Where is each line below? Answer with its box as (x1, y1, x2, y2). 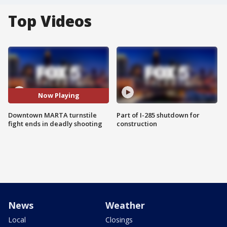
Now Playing (37, 91, 80, 100)
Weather (105, 199, 145, 211)
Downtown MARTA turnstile (8, 110, 97, 120)
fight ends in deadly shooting (8, 119, 102, 128)
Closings (105, 214, 133, 224)
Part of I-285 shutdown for (117, 110, 200, 120)
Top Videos (8, 11, 92, 31)
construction (117, 119, 157, 128)
